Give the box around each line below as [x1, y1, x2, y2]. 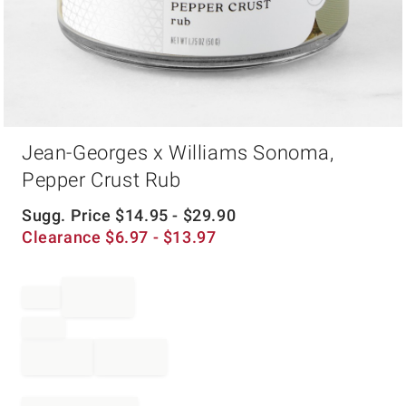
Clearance [22, 227, 105, 246]
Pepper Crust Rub [22, 169, 181, 191]
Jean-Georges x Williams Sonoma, [22, 141, 334, 164]
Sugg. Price [22, 206, 116, 225]
